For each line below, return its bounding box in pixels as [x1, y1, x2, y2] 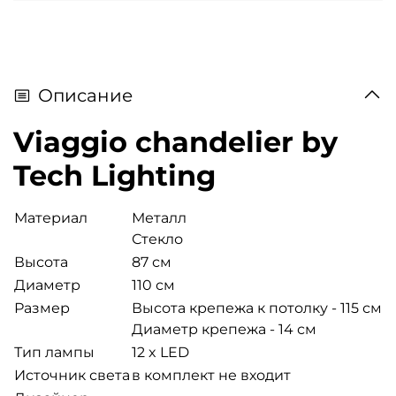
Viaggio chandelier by [13, 125, 338, 160]
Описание [38, 85, 133, 107]
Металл [132, 209, 187, 227]
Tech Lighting [13, 158, 216, 194]
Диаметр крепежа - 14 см [132, 321, 316, 339]
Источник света [14, 367, 130, 385]
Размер [14, 300, 70, 317]
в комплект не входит [132, 367, 291, 385]
